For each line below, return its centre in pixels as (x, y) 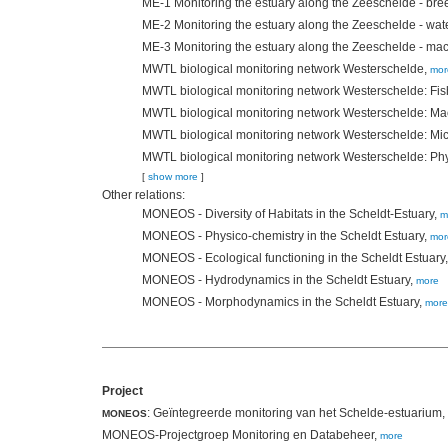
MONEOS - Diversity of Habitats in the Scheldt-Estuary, (291, 214)
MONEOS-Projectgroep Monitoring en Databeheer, (241, 435)
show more (173, 177)
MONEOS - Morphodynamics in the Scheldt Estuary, (283, 302)
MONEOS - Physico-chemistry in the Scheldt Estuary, (286, 236)
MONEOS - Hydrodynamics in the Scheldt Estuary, (279, 280)
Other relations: (143, 195)
